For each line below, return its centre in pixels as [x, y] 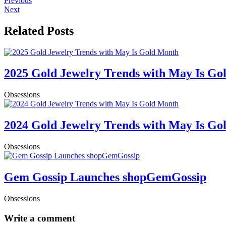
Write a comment [40, 218]
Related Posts [39, 31]
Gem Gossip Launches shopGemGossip [105, 177]
